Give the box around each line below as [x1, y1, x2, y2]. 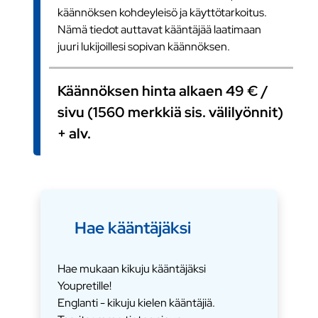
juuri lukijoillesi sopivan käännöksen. [57, 38, 231, 54]
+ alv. [57, 124, 92, 143]
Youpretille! [57, 278, 112, 293]
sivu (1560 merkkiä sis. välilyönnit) [57, 102, 284, 121]
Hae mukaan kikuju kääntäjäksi [57, 261, 207, 276]
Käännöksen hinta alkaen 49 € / [57, 81, 269, 100]
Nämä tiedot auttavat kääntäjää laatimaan [57, 21, 262, 37]
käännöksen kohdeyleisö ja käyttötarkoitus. [57, 4, 268, 20]
